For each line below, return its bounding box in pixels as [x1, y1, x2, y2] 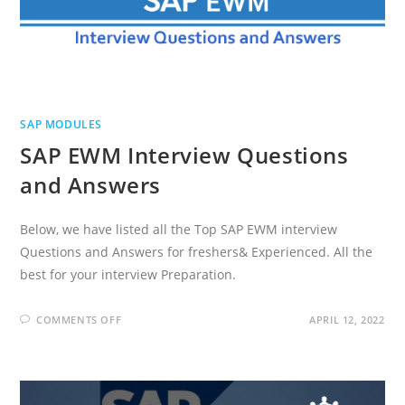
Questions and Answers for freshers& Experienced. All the [20, 242, 373, 260]
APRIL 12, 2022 [309, 312, 385, 326]
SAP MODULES [20, 116, 103, 132]
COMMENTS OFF [36, 312, 122, 326]
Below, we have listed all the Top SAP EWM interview [20, 220, 338, 238]
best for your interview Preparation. [20, 265, 237, 283]
